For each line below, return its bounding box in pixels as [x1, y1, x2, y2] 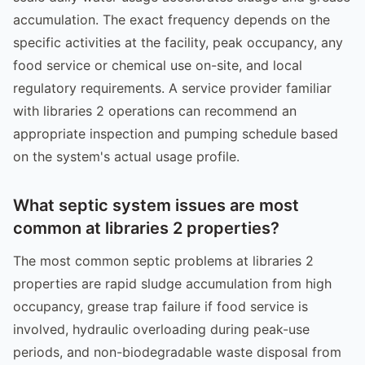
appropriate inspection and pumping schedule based [13, 125, 338, 142]
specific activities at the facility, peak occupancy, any [13, 33, 343, 51]
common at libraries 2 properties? [13, 218, 279, 238]
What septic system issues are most [13, 195, 299, 215]
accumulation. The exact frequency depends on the [13, 11, 330, 28]
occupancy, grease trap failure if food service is [13, 297, 308, 314]
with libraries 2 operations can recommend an [13, 102, 297, 119]
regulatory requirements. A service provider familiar [13, 79, 332, 96]
